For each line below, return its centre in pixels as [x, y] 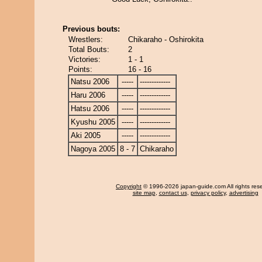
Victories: [85, 59]
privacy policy [208, 193]
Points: [80, 69]
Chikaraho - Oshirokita [166, 39]
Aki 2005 [86, 135]
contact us [173, 193]
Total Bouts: [89, 49]
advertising [244, 193]
